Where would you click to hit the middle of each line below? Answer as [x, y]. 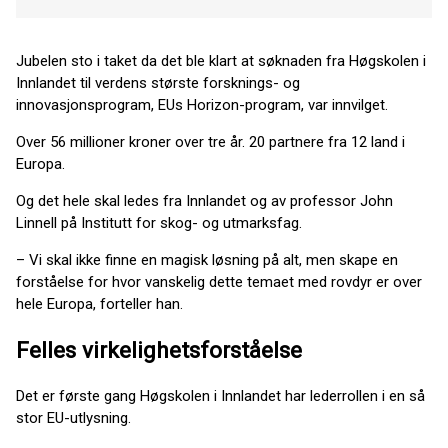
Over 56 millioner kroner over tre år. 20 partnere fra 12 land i [210, 142]
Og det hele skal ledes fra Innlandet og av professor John [204, 201]
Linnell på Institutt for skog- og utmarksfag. [159, 223]
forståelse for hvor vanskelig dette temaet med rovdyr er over [219, 282]
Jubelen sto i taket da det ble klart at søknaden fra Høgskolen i [221, 61]
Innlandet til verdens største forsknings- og [158, 83]
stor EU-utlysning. [75, 418]
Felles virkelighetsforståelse [159, 349]
